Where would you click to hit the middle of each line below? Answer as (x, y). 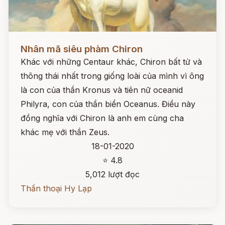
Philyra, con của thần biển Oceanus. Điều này (108, 104)
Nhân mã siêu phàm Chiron (82, 49)
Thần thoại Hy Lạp (56, 188)
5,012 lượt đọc (113, 174)
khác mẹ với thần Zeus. (65, 132)
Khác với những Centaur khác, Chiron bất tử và (111, 62)
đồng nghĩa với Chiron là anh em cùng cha (102, 118)
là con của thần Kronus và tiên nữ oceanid (102, 90)
